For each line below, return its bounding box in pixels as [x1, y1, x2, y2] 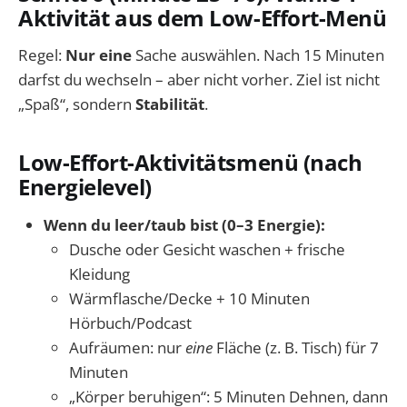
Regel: [18, 45, 65, 66]
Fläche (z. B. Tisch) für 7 [213, 336, 379, 358]
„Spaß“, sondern [18, 94, 135, 115]
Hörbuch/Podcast [69, 312, 192, 333]
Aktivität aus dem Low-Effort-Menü [18, 3, 387, 33]
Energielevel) [18, 173, 152, 203]
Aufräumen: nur [69, 336, 185, 358]
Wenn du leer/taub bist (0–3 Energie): [44, 213, 325, 235]
